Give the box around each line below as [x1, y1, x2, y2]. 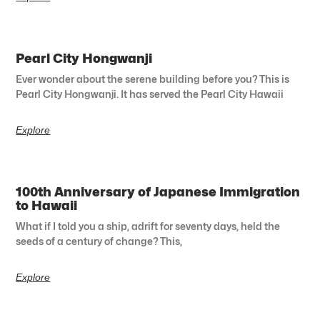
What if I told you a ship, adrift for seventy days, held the [16, 219, 281, 232]
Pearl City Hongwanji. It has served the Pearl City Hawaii [16, 87, 284, 100]
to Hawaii [16, 197, 78, 213]
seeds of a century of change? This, [16, 234, 183, 247]
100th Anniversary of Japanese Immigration [16, 184, 301, 199]
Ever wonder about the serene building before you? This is [16, 72, 290, 85]
